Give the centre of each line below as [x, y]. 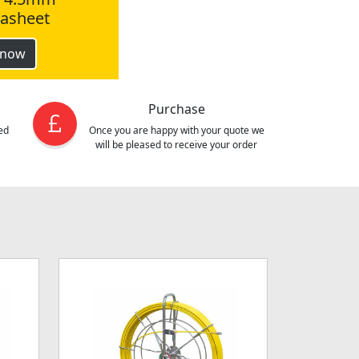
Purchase [176, 109]
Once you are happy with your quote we [176, 130]
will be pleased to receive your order [177, 145]
